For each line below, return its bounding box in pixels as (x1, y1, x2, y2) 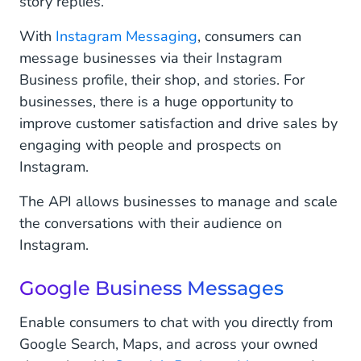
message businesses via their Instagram (19, 48, 282, 68)
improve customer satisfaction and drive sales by (19, 114, 338, 134)
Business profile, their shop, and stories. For (19, 70, 305, 90)
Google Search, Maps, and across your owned (19, 334, 318, 355)
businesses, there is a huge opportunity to (19, 92, 293, 112)
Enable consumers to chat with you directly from (19, 313, 333, 333)
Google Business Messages (19, 276, 288, 301)
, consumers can (197, 27, 301, 47)
